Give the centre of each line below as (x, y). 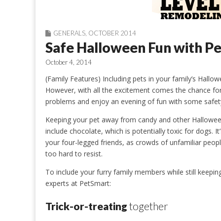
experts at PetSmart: (78, 183)
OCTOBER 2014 (112, 33)
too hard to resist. (74, 154)
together (148, 206)
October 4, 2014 (69, 62)
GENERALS (69, 33)
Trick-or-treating (86, 206)
